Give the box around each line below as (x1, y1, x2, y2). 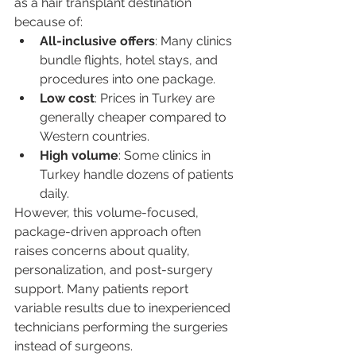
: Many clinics (155, 33, 235, 48)
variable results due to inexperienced (14, 300, 234, 315)
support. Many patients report (14, 281, 192, 296)
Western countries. (40, 128, 149, 144)
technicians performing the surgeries (14, 319, 231, 335)
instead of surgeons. (14, 338, 133, 354)
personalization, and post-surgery (14, 261, 216, 277)
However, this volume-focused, (14, 204, 202, 220)
